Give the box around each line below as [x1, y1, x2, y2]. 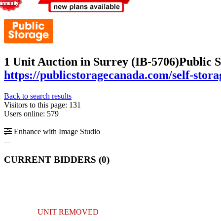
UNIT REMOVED [37, 208, 99, 217]
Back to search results [4, 91, 72, 100]
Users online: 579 [4, 109, 59, 118]
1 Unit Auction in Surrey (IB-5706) [4, 55, 179, 68]
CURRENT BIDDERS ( [4, 154, 102, 165]
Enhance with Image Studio [12, 127, 100, 136]
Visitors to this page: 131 [4, 100, 81, 109]
